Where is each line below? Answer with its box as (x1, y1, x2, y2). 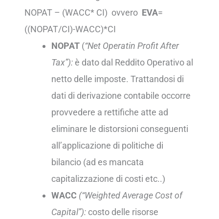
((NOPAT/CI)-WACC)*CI (24, 24, 116, 35)
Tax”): (51, 57, 75, 68)
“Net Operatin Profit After (84, 41, 179, 51)
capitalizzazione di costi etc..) (51, 174, 165, 184)
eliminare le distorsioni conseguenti (51, 124, 188, 134)
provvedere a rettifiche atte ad (51, 107, 168, 118)
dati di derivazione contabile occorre (51, 90, 191, 101)
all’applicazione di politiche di (51, 140, 163, 151)
